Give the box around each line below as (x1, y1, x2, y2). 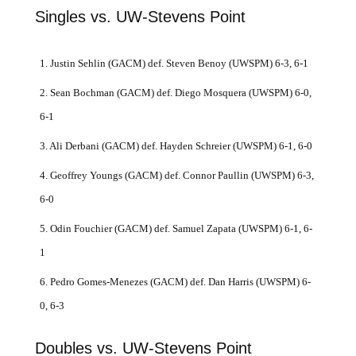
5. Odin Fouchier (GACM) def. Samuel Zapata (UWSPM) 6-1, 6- (39, 222, 312, 234)
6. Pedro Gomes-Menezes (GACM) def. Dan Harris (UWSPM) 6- (39, 275, 311, 288)
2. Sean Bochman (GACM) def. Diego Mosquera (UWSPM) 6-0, (39, 86, 311, 99)
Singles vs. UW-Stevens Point (34, 7, 246, 25)
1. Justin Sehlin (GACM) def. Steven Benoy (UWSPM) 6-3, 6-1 (39, 56, 308, 69)
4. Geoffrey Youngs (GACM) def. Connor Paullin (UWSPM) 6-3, (39, 168, 314, 181)
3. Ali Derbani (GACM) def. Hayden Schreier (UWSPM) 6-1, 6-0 (39, 139, 312, 152)
